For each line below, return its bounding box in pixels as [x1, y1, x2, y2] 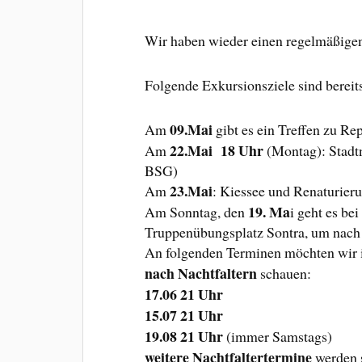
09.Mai [170, 118, 213, 140]
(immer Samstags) [223, 326, 333, 346]
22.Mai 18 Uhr [170, 139, 267, 161]
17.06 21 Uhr [145, 283, 224, 305]
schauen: [257, 263, 312, 283]
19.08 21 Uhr [145, 325, 224, 347]
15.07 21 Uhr [145, 304, 224, 326]
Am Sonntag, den [145, 201, 246, 221]
